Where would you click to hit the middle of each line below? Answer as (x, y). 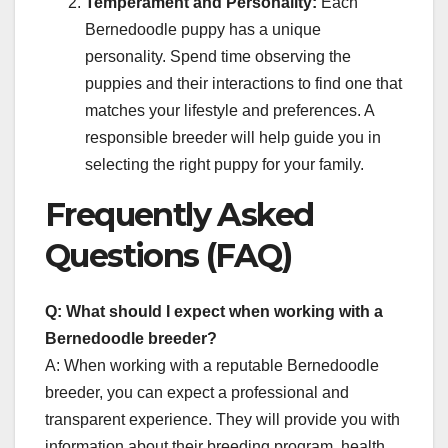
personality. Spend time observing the (218, 56)
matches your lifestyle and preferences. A (229, 110)
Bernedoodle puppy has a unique (203, 29)
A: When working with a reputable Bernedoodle (212, 366)
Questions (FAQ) (168, 255)
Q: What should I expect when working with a (214, 312)
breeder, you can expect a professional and (197, 393)
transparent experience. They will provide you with (222, 420)
